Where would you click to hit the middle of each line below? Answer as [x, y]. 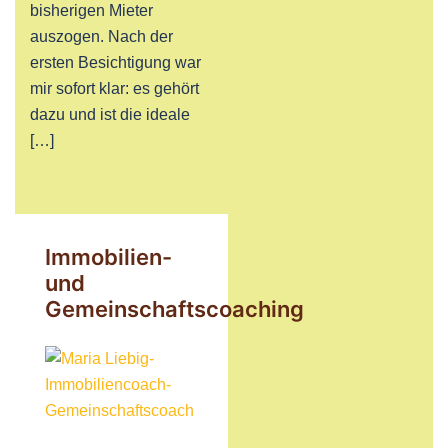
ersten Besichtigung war [115, 62]
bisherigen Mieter [91, 10]
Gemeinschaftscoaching [174, 309]
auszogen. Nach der [101, 36]
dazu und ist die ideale [110, 114]
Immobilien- [108, 257]
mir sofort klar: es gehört [114, 88]
